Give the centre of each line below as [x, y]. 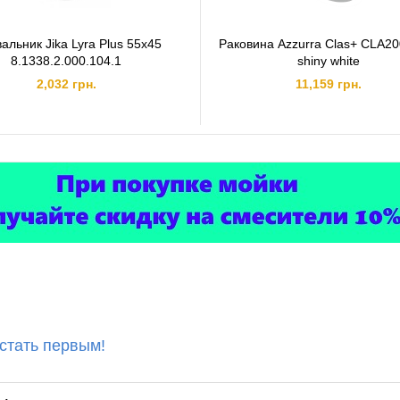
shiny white [329, 61]
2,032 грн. [66, 84]
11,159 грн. [329, 84]
